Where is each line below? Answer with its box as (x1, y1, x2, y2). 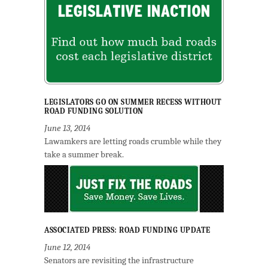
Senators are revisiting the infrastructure (44, 255, 194, 266)
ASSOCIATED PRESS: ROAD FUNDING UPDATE (44, 226, 211, 234)
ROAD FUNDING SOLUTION (44, 106, 144, 115)
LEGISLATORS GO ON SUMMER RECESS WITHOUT (44, 98, 222, 106)
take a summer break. (44, 149, 124, 160)
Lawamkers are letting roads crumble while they (44, 136, 221, 147)
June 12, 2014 (44, 242, 90, 252)
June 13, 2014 (44, 123, 90, 133)
